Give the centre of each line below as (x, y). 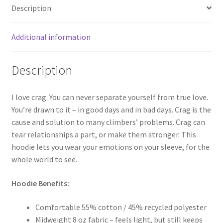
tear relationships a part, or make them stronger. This (104, 135)
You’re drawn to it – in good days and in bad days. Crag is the (111, 110)
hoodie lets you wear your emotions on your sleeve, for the (110, 147)
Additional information (51, 37)
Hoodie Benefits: (40, 183)
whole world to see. (44, 160)
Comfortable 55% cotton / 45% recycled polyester (121, 207)
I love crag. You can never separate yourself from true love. (110, 97)
